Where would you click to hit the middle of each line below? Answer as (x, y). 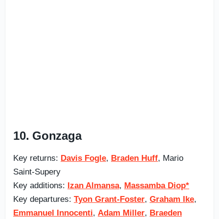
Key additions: (40, 185)
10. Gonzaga (47, 135)
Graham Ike (172, 199)
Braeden (166, 213)
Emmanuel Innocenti (53, 213)
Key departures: (44, 199)
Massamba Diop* (157, 185)
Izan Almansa (93, 185)
